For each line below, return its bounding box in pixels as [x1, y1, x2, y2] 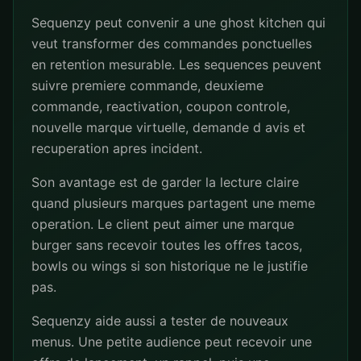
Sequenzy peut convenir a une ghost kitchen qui [31, 15, 326, 31]
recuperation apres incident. [31, 140, 202, 156]
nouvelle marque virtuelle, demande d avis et [31, 119, 305, 135]
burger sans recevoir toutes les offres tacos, [31, 237, 302, 253]
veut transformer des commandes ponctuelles [31, 35, 312, 52]
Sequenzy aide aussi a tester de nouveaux [31, 313, 288, 329]
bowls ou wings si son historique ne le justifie [31, 258, 308, 274]
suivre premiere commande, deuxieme [31, 77, 263, 93]
